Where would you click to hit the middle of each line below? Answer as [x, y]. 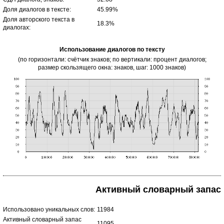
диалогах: [17, 27]
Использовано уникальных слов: [49, 209]
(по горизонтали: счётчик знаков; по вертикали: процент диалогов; [112, 59]
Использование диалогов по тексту [112, 49]
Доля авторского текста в [39, 19]
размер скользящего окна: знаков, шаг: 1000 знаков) [112, 67]
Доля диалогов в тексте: [37, 9]
